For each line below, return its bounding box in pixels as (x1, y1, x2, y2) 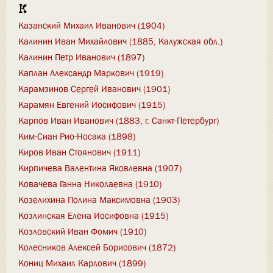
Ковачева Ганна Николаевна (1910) (18, 177, 161, 190)
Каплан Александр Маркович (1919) (18, 66, 163, 79)
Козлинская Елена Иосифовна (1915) (18, 209, 168, 222)
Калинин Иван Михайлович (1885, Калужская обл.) (18, 35, 222, 48)
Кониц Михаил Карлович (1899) (18, 257, 146, 269)
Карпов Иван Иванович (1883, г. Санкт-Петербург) (18, 114, 219, 127)
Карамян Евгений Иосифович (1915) (18, 98, 165, 111)
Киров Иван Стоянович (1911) (18, 146, 140, 158)
